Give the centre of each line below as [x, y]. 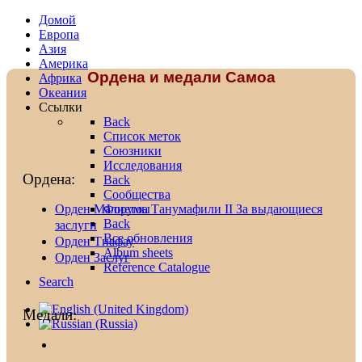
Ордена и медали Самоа [181, 77]
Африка [60, 78]
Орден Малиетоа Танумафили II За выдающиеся [189, 209]
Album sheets [138, 253]
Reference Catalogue [157, 267]
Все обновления [148, 238]
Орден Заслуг [93, 258]
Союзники [133, 151]
